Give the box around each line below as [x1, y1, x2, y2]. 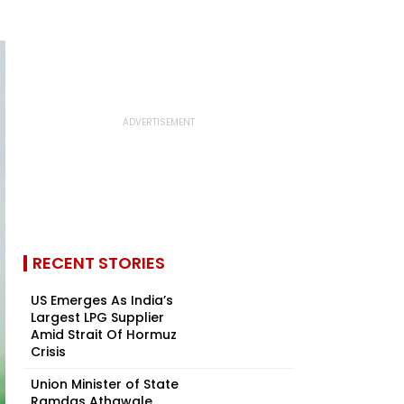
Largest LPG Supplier [31, 308, 164, 326]
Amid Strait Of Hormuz [31, 326, 177, 344]
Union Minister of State [31, 375, 179, 393]
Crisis [31, 343, 66, 361]
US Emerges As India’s [31, 291, 173, 309]
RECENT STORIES [32, 252, 165, 274]
